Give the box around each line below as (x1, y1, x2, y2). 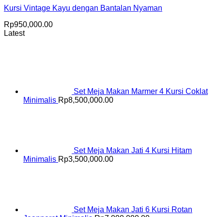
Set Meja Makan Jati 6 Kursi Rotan (74, 205, 192, 214)
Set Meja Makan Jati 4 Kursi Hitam (74, 146, 192, 155)
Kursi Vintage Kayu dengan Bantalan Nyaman (4, 4, 162, 13)
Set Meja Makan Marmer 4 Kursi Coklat (74, 87, 208, 96)
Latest (4, 29, 25, 38)
